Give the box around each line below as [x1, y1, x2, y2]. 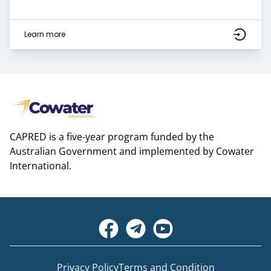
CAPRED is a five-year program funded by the [10, 130, 214, 144]
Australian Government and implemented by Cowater [10, 145, 254, 158]
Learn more [24, 28, 65, 39]
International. [10, 159, 71, 173]
